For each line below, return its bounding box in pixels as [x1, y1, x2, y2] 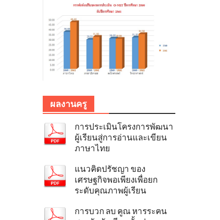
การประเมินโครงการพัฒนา [75, 121, 173, 133]
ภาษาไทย [75, 143, 110, 154]
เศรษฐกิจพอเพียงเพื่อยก [75, 174, 158, 186]
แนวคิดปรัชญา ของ [75, 164, 145, 175]
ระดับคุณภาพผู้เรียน [75, 185, 146, 196]
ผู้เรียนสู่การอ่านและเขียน [75, 132, 167, 143]
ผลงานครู [50, 98, 87, 110]
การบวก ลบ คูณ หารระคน [75, 206, 167, 217]
